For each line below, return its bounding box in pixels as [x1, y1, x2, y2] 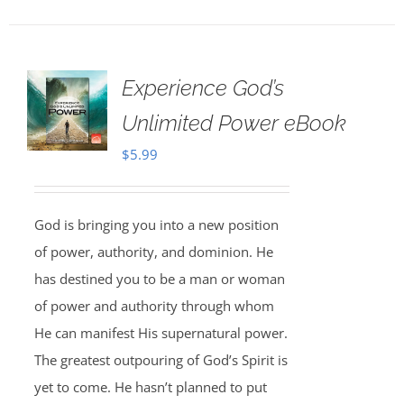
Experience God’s [121, 75, 284, 101]
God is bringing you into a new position [33, 216, 279, 234]
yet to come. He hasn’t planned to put [33, 378, 267, 396]
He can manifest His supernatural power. [33, 324, 288, 342]
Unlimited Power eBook [121, 110, 346, 136]
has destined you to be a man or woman [33, 270, 285, 288]
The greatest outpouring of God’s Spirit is [33, 351, 288, 369]
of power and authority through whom [33, 297, 274, 315]
